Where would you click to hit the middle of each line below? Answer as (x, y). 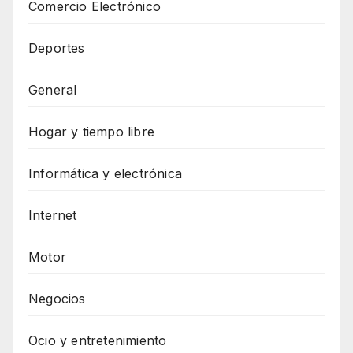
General (53, 90)
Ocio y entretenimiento (98, 341)
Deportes (57, 48)
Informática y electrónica (105, 174)
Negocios (57, 299)
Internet (53, 216)
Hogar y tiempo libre (91, 132)
